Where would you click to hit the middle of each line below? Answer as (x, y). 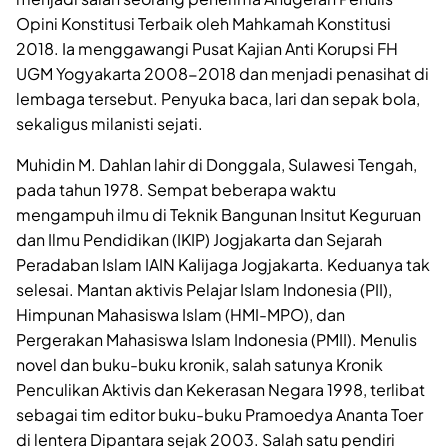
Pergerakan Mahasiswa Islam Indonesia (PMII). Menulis (216, 340)
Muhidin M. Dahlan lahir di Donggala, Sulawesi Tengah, (216, 165)
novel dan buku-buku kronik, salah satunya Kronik (199, 365)
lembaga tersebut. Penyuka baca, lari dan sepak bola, (218, 99)
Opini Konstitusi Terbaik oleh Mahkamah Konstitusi (203, 24)
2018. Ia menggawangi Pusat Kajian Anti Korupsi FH (207, 49)
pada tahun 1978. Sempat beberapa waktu (176, 190)
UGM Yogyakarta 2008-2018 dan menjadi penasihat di (222, 74)
